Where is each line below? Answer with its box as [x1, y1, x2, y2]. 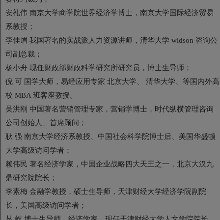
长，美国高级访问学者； [5, 201, 86, 209]
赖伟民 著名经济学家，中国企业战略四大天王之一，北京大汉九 [5, 160, 214, 168]
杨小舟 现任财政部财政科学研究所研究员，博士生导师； [5, 63, 192, 72]
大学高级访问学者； [5, 146, 72, 154]
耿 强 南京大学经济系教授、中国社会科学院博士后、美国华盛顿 [5, 132, 216, 140]
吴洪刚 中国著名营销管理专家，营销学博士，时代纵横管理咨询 [5, 105, 214, 113]
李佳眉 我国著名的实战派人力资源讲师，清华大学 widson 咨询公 [5, 36, 218, 44]
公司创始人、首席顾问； [5, 118, 86, 127]
